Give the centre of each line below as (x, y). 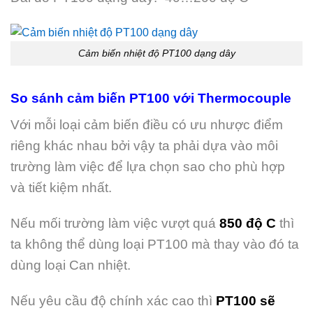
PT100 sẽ (246, 300)
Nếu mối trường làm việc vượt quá (115, 223)
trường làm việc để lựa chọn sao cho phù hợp (148, 166)
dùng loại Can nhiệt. (71, 265)
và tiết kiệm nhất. (61, 187)
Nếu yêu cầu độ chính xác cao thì (113, 300)
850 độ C (248, 223)
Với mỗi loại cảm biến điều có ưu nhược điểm (147, 124)
